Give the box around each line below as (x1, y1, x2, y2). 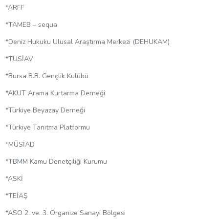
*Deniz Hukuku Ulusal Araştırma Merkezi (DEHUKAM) (5, 37, 170, 47)
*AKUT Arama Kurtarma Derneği (5, 88, 105, 98)
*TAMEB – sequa (5, 20, 57, 30)
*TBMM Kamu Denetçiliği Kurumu (5, 157, 107, 167)
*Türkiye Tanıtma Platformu (5, 123, 90, 132)
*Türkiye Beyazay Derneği (5, 106, 85, 115)
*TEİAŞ (5, 191, 28, 201)
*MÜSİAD (5, 140, 35, 150)
